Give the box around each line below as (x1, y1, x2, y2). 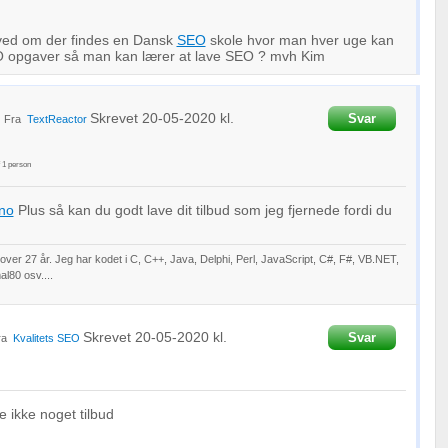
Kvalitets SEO (12, 332, 80, 344)
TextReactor (26, 113, 87, 125)
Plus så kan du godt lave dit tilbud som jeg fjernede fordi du (13, 202, 392, 218)
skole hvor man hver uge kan (205, 32, 394, 48)
